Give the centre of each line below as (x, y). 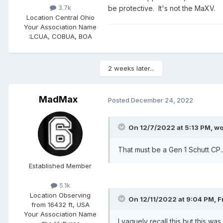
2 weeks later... (131, 68)
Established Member (60, 166)
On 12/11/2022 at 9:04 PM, (173, 199)
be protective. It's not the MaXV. (162, 8)
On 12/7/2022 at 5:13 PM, (171, 127)
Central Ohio (75, 17)
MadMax (58, 100)
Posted (119, 100)
